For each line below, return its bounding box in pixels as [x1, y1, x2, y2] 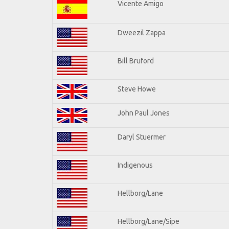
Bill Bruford [118, 56, 154, 65]
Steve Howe [118, 84, 156, 93]
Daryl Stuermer [118, 132, 166, 141]
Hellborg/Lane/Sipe [118, 217, 179, 225]
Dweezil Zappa [118, 28, 166, 37]
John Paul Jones [118, 108, 170, 117]
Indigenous [118, 161, 153, 169]
